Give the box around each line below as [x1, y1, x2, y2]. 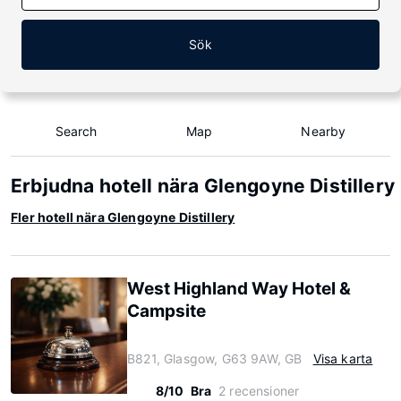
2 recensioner [218, 383, 300, 398]
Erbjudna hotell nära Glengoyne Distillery [11, 175, 395, 197]
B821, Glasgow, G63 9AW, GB [127, 351, 303, 366]
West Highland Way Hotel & [127, 278, 351, 299]
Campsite [127, 301, 206, 321]
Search [55, 124, 98, 139]
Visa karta [312, 351, 373, 366]
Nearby [301, 124, 346, 139]
